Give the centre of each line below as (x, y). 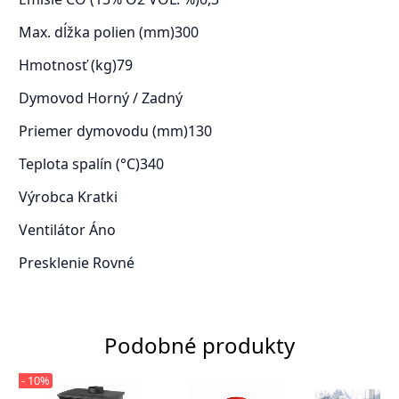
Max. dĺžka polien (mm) (96, 33)
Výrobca (48, 197)
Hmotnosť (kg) (67, 65)
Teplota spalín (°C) (79, 164)
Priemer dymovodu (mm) (103, 131)
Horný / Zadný (134, 98)
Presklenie (55, 263)
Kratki (97, 197)
